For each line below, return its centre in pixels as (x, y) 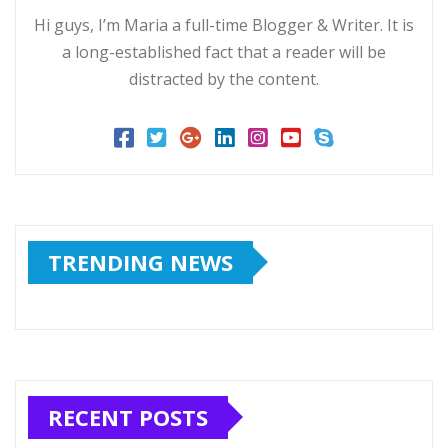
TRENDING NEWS (140, 261)
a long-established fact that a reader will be (224, 51)
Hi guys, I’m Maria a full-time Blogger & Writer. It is (224, 24)
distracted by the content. (224, 78)
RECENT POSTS (128, 416)
